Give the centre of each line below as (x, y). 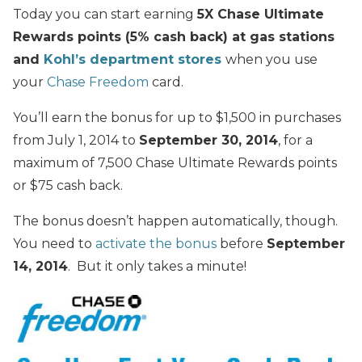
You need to (54, 243)
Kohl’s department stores (133, 59)
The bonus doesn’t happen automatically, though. (177, 221)
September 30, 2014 (208, 140)
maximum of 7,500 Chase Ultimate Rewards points (175, 162)
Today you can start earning (105, 14)
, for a (295, 140)
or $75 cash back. (68, 185)
